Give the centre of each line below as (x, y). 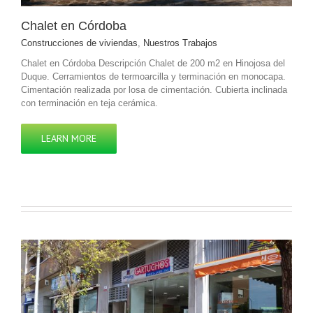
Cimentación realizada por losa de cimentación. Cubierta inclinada (154, 90)
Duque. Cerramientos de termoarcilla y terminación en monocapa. (153, 77)
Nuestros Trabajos (180, 43)
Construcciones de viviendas (79, 43)
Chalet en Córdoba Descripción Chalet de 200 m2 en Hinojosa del (153, 64)
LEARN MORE (69, 139)
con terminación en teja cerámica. (89, 103)
